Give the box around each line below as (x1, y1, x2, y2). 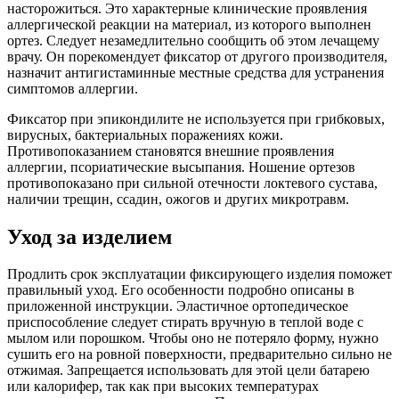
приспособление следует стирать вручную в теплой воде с (7, 314, 363, 330)
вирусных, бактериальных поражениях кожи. (7, 126, 283, 142)
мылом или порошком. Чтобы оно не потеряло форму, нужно (7, 330, 379, 346)
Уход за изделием (7, 224, 172, 248)
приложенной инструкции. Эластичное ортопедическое (7, 298, 348, 314)
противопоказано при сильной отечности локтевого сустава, (7, 175, 378, 191)
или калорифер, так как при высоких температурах (7, 379, 319, 395)
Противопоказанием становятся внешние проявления (7, 142, 334, 159)
